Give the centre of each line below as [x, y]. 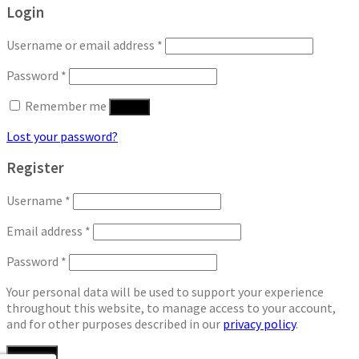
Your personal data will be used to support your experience [165, 292]
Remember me [66, 105]
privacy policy [259, 324]
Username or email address [82, 44]
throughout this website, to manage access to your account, [171, 308]
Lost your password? [62, 136]
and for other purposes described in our [115, 324]
